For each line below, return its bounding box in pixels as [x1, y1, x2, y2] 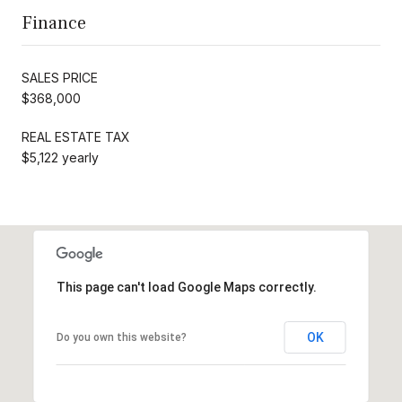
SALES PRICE [22, 69, 98, 85]
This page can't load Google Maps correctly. [56, 279, 317, 294]
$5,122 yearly [22, 149, 99, 165]
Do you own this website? [56, 330, 187, 344]
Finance [22, 11, 86, 35]
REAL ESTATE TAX [22, 128, 130, 144]
